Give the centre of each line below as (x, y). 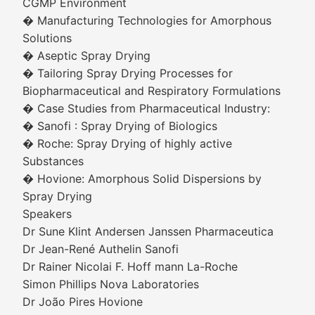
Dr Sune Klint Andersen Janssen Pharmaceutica (148, 231)
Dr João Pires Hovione (83, 302)
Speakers (47, 214)
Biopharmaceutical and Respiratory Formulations (152, 91)
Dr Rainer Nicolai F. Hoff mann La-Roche (130, 266)
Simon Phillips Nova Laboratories (111, 284)
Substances (53, 161)
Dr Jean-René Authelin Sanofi (101, 249)
